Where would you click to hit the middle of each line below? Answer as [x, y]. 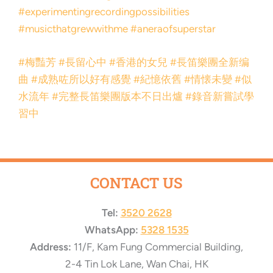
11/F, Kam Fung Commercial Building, [157, 247]
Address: [51, 247]
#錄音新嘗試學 [220, 97]
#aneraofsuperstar [173, 29]
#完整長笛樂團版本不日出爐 [117, 97]
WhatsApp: [111, 230]
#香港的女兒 [138, 62]
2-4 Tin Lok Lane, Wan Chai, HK [136, 264]
